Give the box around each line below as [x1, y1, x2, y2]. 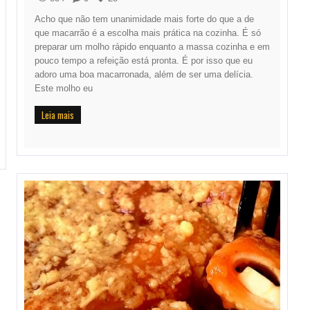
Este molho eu [35, 83, 93, 94]
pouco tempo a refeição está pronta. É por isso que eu [35, 55, 253, 66]
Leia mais [42, 108, 74, 122]
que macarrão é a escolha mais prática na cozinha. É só [35, 28, 261, 39]
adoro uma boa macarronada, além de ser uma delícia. [35, 69, 253, 80]
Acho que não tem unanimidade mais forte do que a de [35, 14, 254, 25]
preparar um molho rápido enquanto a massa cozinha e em [35, 42, 270, 53]
